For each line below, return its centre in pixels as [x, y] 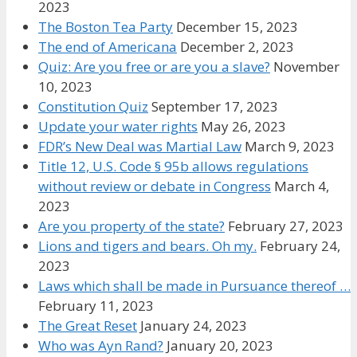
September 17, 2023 [215, 106]
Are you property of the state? [131, 226]
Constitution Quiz [93, 106]
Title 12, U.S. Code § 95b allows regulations [173, 166]
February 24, [300, 245]
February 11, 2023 [96, 305]
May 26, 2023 [243, 126]
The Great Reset [88, 325]
